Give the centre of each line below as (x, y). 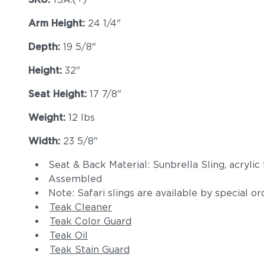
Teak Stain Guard (90, 250)
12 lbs (82, 118)
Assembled (75, 179)
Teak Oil (69, 235)
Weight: (48, 118)
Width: (46, 141)
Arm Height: (58, 23)
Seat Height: (59, 94)
